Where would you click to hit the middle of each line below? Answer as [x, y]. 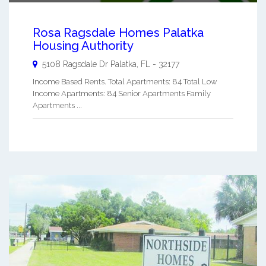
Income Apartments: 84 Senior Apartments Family [122, 93]
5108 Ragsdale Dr [75, 64]
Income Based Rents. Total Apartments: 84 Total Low [125, 81]
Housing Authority [83, 45]
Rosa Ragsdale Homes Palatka [118, 32]
